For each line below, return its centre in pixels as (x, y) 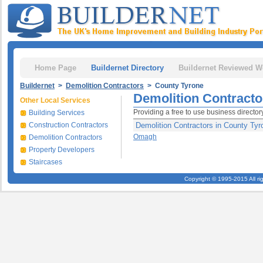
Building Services (57, 113)
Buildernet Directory (127, 68)
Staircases (45, 162)
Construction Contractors (68, 125)
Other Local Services (55, 100)
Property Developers (62, 150)
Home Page (55, 68)
